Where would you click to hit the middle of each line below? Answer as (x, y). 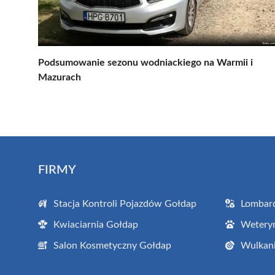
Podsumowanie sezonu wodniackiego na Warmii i (145, 62)
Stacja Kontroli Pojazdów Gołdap (125, 203)
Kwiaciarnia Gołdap (96, 224)
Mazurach (60, 77)
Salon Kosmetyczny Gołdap (112, 245)
